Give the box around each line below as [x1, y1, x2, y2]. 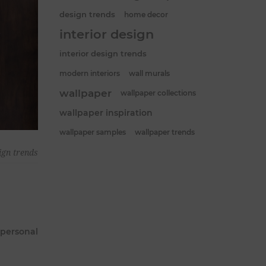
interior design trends [59, 49, 147, 58]
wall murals [129, 68, 170, 78]
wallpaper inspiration [59, 107, 153, 118]
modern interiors [59, 68, 120, 78]
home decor [124, 9, 168, 19]
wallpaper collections [121, 88, 196, 97]
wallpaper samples [59, 127, 126, 137]
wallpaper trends [135, 127, 195, 137]
